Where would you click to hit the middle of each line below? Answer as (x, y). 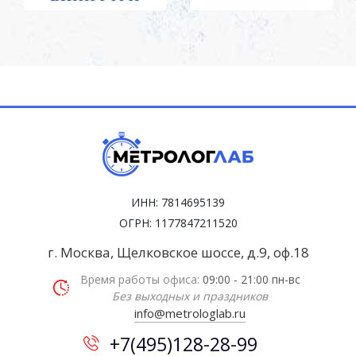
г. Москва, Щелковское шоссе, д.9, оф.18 (178, 253)
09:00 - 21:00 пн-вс (251, 280)
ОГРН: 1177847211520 (178, 223)
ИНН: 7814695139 (178, 203)
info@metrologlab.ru (190, 313)
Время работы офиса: (141, 280)
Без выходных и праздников (190, 296)
